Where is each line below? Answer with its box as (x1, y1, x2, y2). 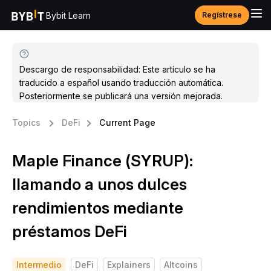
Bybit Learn (46, 10, 91, 21)
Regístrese (202, 10, 242, 19)
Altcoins (164, 260, 198, 270)
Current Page (99, 117, 155, 128)
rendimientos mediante (12, 198, 183, 217)
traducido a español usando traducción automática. (19, 77, 223, 88)
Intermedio (16, 260, 62, 270)
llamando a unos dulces (12, 175, 187, 194)
